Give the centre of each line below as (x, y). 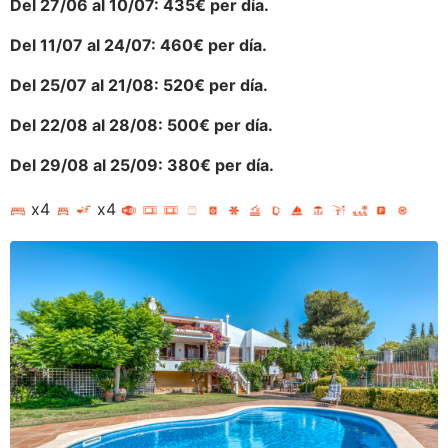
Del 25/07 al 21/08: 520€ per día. (139, 85)
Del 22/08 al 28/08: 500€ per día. (141, 125)
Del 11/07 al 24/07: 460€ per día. (138, 45)
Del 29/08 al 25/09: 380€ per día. (142, 165)
